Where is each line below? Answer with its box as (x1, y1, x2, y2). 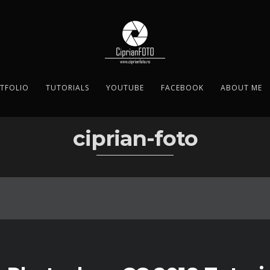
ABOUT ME (220, 82, 262, 93)
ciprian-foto (72, 125, 198, 151)
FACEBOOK (160, 82, 204, 93)
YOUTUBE (105, 82, 144, 93)
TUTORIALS (45, 82, 89, 93)
